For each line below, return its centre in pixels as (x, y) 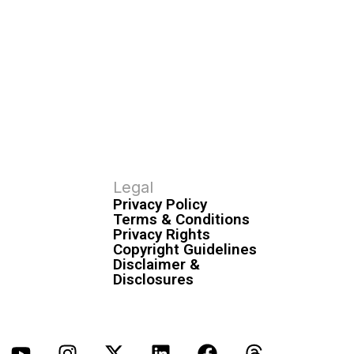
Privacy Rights (162, 234)
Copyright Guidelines (185, 249)
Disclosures (154, 279)
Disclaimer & (157, 264)
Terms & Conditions (182, 219)
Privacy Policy (160, 204)
